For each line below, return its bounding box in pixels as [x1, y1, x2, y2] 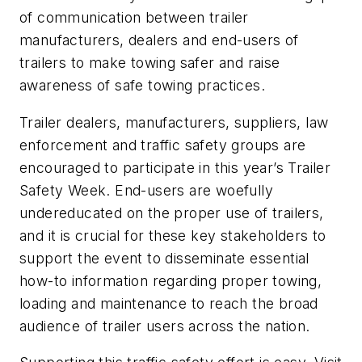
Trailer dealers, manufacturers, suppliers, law [19, 113, 329, 131]
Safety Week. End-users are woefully [19, 181, 273, 199]
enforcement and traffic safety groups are [19, 136, 306, 154]
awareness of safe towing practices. [19, 77, 265, 95]
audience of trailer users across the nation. [19, 317, 310, 335]
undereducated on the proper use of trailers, [19, 204, 324, 221]
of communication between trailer [19, 9, 249, 27]
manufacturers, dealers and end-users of [19, 32, 299, 49]
